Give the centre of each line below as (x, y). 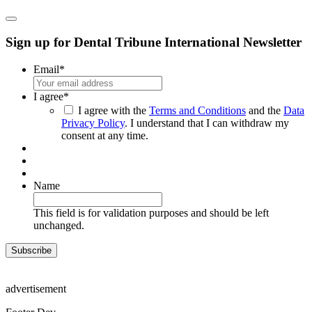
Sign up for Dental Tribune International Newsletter (154, 42)
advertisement (36, 288)
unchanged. (59, 225)
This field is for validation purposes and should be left (151, 212)
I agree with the (114, 110)
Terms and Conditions (197, 110)
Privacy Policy (93, 123)
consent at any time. (105, 135)
